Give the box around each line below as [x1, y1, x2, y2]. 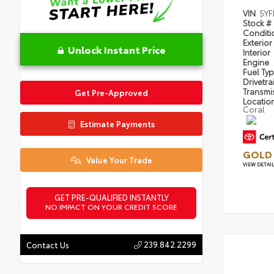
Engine [243, 56, 269, 67]
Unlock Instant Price [67, 42, 166, 57]
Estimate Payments [78, 118, 155, 130]
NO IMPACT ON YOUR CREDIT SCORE [45, 201, 177, 212]
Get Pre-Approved [75, 87, 148, 98]
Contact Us [26, 239, 69, 251]
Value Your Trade [84, 154, 152, 166]
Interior [243, 46, 272, 57]
